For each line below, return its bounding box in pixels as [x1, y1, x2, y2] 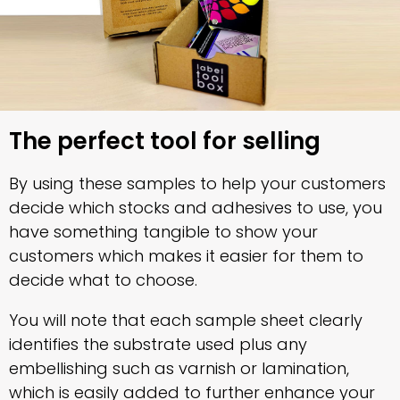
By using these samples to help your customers [9, 171, 386, 195]
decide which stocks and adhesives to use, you [9, 196, 382, 219]
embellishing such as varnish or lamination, [9, 356, 349, 379]
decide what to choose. [9, 268, 197, 291]
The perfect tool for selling [9, 124, 321, 157]
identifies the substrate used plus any [9, 332, 307, 355]
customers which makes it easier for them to [9, 244, 363, 267]
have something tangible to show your [9, 220, 318, 243]
